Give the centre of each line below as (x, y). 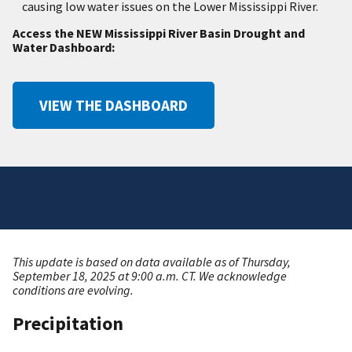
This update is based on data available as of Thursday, (152, 262)
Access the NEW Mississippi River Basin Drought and (159, 33)
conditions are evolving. (73, 290)
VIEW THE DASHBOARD (114, 106)
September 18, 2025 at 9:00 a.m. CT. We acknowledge (150, 276)
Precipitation (70, 324)
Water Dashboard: (64, 48)
